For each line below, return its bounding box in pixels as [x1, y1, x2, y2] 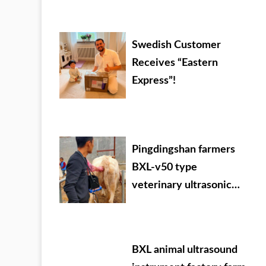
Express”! [132, 75, 176, 86]
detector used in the [132, 197, 228, 208]
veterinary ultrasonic [132, 179, 232, 191]
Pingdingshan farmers [132, 144, 235, 155]
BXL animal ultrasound [132, 245, 237, 256]
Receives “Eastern [132, 57, 218, 68]
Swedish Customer [132, 39, 221, 50]
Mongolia [132, 6, 176, 17]
